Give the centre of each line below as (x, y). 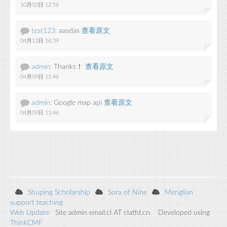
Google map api (78, 103)
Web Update (30, 213)
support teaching (36, 203)
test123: (44, 31)
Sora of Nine (127, 193)
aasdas (69, 31)
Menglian (179, 193)
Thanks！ (68, 67)
